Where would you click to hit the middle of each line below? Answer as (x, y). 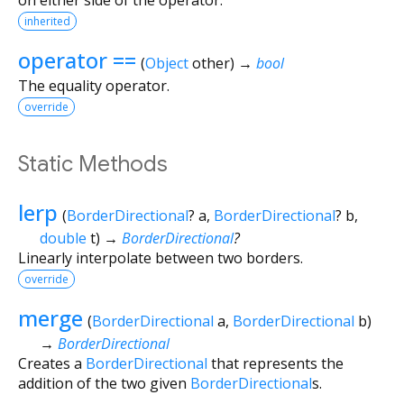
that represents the (275, 363)
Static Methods (93, 164)
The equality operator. (94, 85)
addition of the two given (104, 383)
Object (166, 63)
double (63, 238)
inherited (47, 21)
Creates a (52, 363)
